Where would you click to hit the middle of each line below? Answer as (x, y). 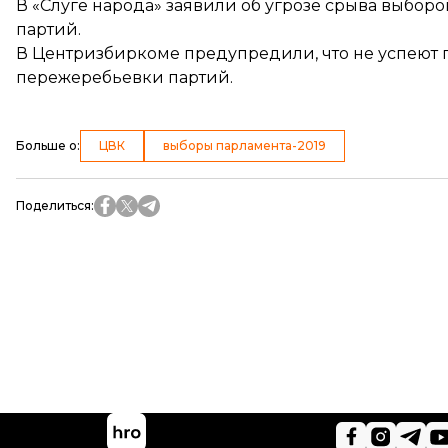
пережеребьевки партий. (124, 77)
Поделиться (53, 205)
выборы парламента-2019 (244, 145)
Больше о (46, 145)
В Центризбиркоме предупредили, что (184, 53)
